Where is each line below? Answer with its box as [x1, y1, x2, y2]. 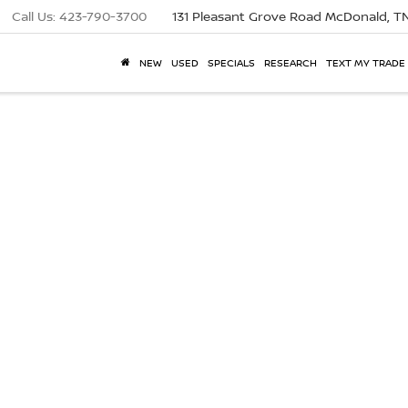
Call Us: [12, 7, 56, 25]
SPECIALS [208, 56, 255, 70]
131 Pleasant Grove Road [172, 7, 325, 25]
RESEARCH [264, 56, 317, 70]
